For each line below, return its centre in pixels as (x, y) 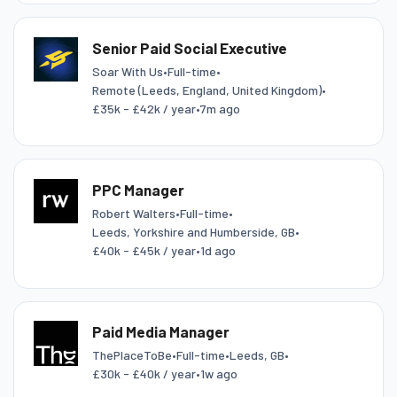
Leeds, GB (257, 355)
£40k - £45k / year (144, 251)
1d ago (218, 251)
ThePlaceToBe (132, 355)
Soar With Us (127, 71)
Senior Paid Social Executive (189, 47)
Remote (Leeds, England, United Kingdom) (206, 90)
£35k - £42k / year (144, 108)
